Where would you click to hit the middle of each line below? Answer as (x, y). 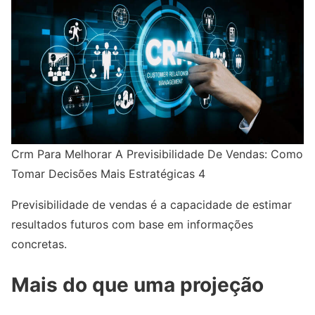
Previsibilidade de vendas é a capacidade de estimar (152, 204)
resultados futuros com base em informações (132, 224)
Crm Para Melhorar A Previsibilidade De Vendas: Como (157, 154)
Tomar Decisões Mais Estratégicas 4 (108, 173)
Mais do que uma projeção (137, 284)
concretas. (39, 244)
